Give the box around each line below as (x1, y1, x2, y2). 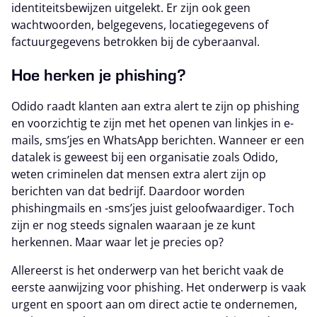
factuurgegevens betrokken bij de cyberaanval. (11, 34, 260, 50)
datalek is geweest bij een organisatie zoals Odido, (11, 149, 278, 166)
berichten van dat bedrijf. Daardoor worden (11, 183, 245, 200)
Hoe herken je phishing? (11, 63, 186, 86)
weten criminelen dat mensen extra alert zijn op (11, 166, 266, 183)
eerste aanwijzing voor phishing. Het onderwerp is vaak (11, 279, 306, 296)
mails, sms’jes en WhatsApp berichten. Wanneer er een (11, 132, 304, 149)
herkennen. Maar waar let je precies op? (11, 234, 224, 250)
